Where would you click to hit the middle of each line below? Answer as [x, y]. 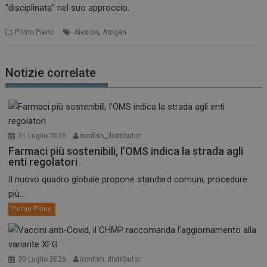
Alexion [86, 32]
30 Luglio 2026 [42, 260]
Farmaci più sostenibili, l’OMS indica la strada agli [126, 151]
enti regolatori [43, 162]
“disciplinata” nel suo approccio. [68, 7]
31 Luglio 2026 [42, 136]
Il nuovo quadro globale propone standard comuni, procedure [128, 180]
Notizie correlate [51, 73]
